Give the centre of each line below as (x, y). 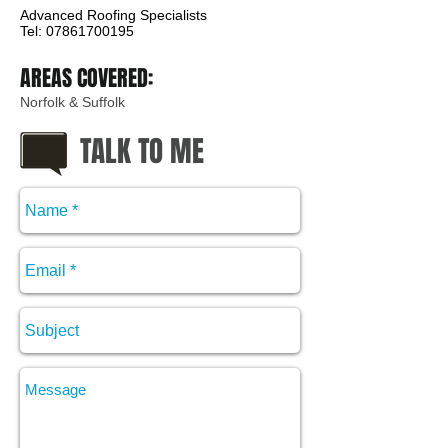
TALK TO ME (142, 151)
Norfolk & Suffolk (72, 102)
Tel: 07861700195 (77, 31)
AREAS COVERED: (89, 78)
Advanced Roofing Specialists (113, 15)
